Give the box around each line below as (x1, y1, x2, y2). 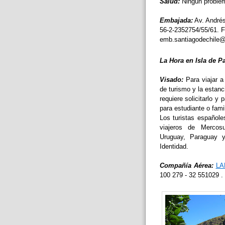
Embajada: (159, 16, 193, 24)
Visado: (159, 75, 183, 83)
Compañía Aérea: (159, 161, 213, 169)
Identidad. (159, 142, 188, 150)
